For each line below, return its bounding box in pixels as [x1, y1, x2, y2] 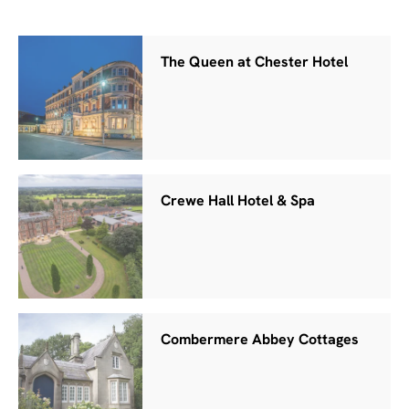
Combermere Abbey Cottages [161, 332, 360, 348]
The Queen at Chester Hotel [161, 55, 349, 70]
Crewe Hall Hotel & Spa [161, 194, 316, 209]
